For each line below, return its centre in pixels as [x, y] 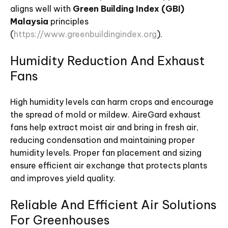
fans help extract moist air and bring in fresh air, [104, 127]
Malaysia [29, 22]
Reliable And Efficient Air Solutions [113, 205]
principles [68, 22]
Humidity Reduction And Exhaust [107, 61]
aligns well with [41, 9]
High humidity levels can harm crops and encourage [112, 102]
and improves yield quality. [63, 178]
